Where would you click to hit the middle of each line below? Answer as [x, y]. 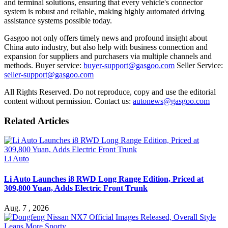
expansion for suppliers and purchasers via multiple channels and [108, 56]
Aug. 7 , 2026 [26, 208]
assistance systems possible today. [58, 20]
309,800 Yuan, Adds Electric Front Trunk [76, 188]
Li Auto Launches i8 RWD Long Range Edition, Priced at [104, 179]
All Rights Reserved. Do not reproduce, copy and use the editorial [110, 92]
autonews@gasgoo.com [171, 101]
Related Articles [36, 121]
